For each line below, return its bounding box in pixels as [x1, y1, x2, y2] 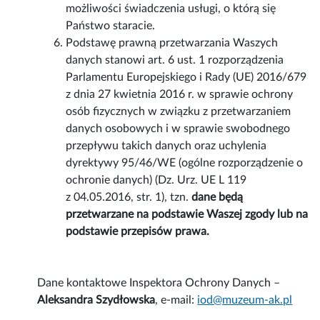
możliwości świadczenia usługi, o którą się [66, 3, 276, 15]
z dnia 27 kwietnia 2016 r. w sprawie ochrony [66, 89, 294, 101]
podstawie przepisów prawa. [66, 226, 210, 238]
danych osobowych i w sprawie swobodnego [66, 123, 291, 135]
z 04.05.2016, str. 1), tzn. [66, 191, 192, 204]
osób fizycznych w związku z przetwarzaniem [66, 106, 291, 118]
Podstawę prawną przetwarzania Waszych [66, 37, 279, 49]
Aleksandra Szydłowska [37, 294, 156, 306]
